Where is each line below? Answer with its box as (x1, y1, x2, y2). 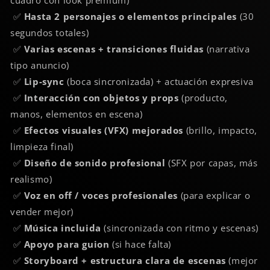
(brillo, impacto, (183, 124, 257, 136)
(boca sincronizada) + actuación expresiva (64, 75, 254, 87)
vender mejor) (10, 205, 74, 218)
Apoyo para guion (24, 237, 110, 250)
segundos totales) (10, 26, 89, 39)
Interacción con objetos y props (24, 91, 179, 104)
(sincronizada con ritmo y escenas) (101, 221, 259, 234)
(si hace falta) (109, 237, 172, 250)
